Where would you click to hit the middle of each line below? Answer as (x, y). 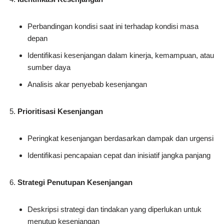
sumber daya (49, 67)
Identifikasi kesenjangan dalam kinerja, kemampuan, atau (121, 55)
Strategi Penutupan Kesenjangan (75, 182)
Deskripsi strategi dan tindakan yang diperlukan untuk (114, 209)
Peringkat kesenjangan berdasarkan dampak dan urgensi (120, 138)
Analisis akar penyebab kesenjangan (87, 84)
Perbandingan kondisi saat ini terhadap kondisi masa (113, 26)
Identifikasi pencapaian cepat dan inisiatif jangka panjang (119, 155)
